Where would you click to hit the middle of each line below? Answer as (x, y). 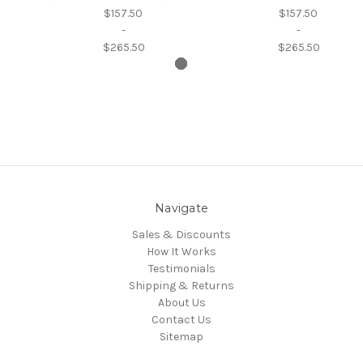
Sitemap (181, 337)
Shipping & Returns (181, 286)
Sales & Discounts (181, 235)
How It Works (181, 252)
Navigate (181, 209)
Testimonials (181, 269)
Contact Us (181, 320)
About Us (181, 303)
